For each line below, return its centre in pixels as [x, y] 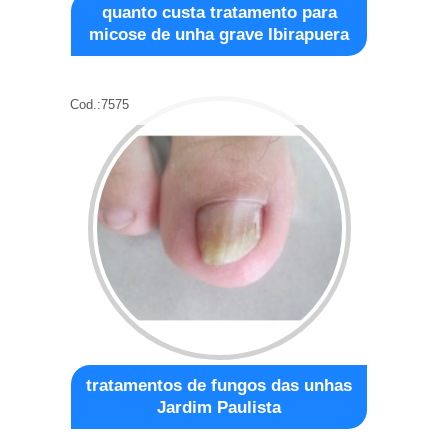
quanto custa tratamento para [219, 12]
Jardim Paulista [219, 407]
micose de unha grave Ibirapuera [219, 34]
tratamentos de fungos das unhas [219, 385]
